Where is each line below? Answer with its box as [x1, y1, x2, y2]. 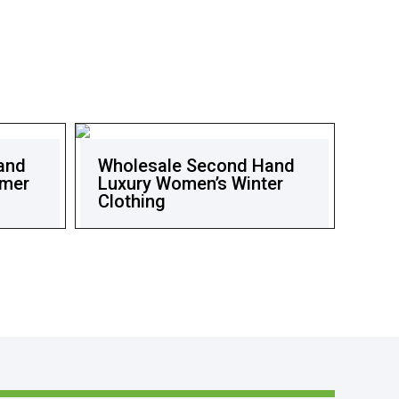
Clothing [98, 190, 167, 212]
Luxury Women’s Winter [98, 172, 284, 194]
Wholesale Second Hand [98, 154, 296, 176]
